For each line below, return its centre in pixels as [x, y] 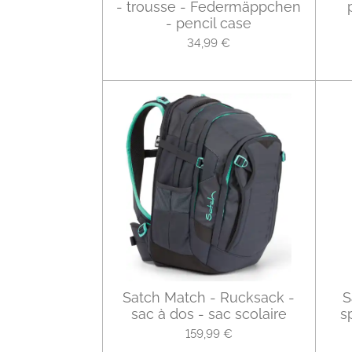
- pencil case [209, 24]
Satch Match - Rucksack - [209, 298]
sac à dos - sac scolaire [209, 314]
